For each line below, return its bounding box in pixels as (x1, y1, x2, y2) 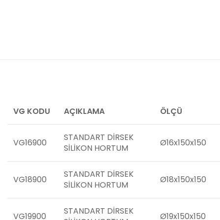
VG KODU (13, 106, 50, 117)
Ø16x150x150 (160, 137, 206, 148)
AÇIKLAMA (64, 106, 105, 117)
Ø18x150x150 (160, 174, 206, 185)
